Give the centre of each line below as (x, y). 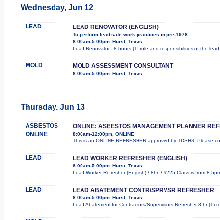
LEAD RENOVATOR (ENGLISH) (115, 27)
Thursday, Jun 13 (53, 107)
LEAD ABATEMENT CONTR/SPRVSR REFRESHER (143, 190)
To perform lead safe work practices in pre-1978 (130, 34)
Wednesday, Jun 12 (57, 7)
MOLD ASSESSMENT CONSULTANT (123, 66)
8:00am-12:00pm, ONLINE (103, 134)
